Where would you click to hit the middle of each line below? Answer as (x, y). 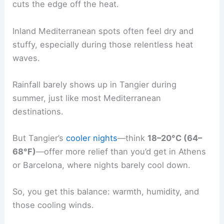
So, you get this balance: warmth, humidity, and (106, 192)
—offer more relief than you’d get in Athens (121, 152)
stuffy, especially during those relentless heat (103, 44)
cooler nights (92, 138)
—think (133, 138)
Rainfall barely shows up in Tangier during (95, 84)
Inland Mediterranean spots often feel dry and (103, 31)
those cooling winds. (53, 205)
